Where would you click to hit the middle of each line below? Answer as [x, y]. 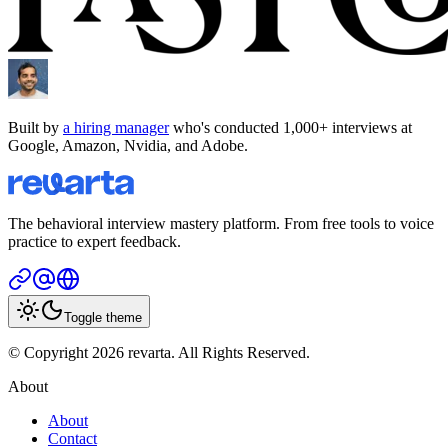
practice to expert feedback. [94, 242]
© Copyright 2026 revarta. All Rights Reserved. [159, 353]
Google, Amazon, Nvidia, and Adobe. [128, 145]
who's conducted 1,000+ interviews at [290, 127]
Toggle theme [103, 318]
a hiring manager [116, 127]
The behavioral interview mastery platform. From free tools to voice [221, 224]
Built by [35, 127]
